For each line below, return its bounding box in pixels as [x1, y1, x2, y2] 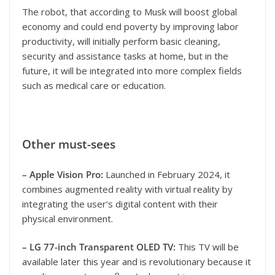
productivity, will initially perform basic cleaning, [22, 35, 220, 48]
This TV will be [176, 241, 239, 254]
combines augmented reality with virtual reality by [22, 182, 233, 195]
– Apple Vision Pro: [22, 168, 103, 180]
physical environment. [22, 212, 113, 225]
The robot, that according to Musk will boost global [22, 6, 237, 18]
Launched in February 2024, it [103, 168, 230, 180]
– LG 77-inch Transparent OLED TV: [22, 241, 176, 254]
